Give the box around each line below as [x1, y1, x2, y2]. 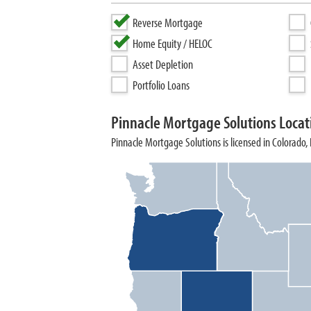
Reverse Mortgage [133, 15, 203, 31]
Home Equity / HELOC [133, 35, 212, 51]
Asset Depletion [133, 56, 193, 72]
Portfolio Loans [133, 77, 190, 93]
